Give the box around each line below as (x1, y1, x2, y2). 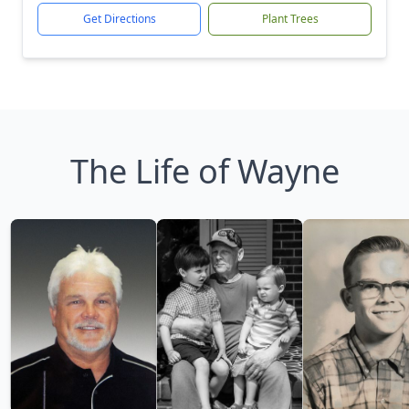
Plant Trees (261, 11, 319, 26)
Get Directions (82, 11, 156, 26)
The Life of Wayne (69, 149, 340, 194)
